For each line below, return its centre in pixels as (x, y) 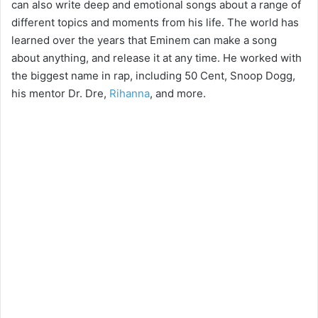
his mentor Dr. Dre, (60, 93)
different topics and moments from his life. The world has (155, 22)
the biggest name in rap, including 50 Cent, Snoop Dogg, (153, 75)
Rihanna (130, 93)
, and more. (178, 93)
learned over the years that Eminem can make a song (144, 40)
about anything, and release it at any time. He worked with (157, 57)
